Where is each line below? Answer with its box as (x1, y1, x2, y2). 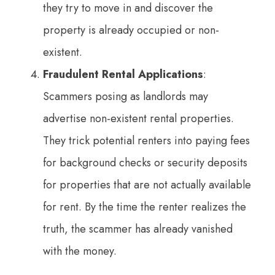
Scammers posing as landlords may (43, 88, 208, 104)
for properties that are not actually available (43, 176, 251, 193)
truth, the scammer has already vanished (43, 220, 233, 237)
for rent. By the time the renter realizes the (43, 198, 246, 215)
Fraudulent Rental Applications (43, 66, 203, 82)
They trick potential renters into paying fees (43, 132, 250, 149)
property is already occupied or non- (43, 21, 219, 38)
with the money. (43, 242, 117, 259)
